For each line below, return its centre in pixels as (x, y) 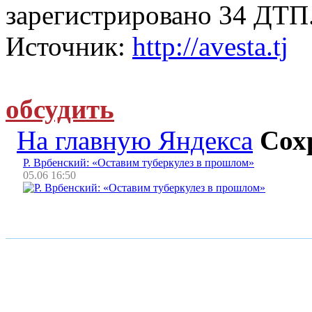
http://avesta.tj (210, 46)
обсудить (60, 109)
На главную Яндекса (135, 140)
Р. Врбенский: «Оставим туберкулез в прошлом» (139, 163)
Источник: (69, 46)
